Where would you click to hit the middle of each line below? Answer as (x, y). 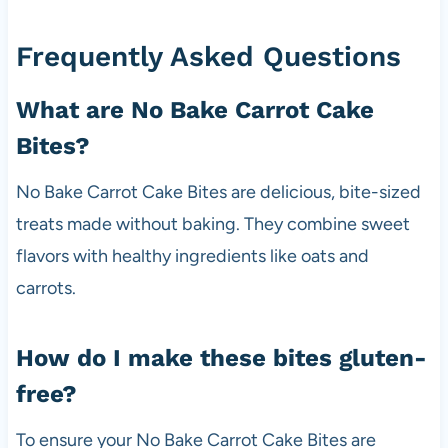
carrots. (45, 287)
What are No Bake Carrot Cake (194, 109)
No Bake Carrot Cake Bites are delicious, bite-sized (218, 191)
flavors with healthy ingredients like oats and (192, 255)
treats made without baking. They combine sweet (212, 223)
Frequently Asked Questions (208, 56)
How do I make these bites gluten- (221, 357)
